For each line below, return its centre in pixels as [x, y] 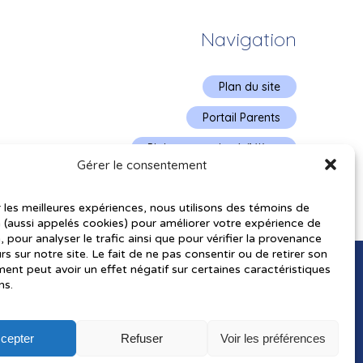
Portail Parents [241, 117]
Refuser [141, 338]
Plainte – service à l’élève [214, 148]
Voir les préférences [273, 338]
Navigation [248, 39]
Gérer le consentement [141, 164]
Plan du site [249, 86]
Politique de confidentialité [209, 179]
